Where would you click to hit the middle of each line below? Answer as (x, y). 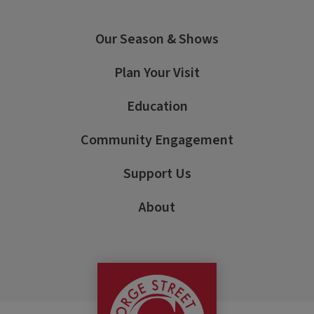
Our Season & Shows (157, 39)
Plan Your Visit (157, 73)
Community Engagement (157, 140)
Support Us (157, 173)
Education (157, 106)
